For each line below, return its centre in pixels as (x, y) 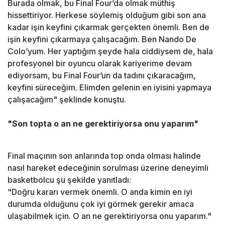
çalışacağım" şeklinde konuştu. (67, 100)
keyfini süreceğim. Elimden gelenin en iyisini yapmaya (109, 88)
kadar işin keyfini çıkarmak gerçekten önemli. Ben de (108, 27)
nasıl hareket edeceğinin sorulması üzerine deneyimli (108, 168)
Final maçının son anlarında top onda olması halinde (104, 156)
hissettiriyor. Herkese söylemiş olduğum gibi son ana (107, 15)
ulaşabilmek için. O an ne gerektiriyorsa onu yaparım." (109, 216)
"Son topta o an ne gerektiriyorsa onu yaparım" (103, 124)
